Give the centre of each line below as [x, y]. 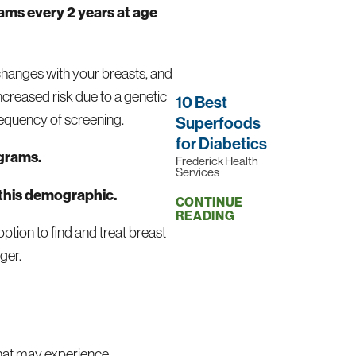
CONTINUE [209, 202]
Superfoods [218, 122]
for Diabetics [221, 143]
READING [205, 215]
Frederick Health [217, 161]
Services [197, 172]
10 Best [201, 102]
